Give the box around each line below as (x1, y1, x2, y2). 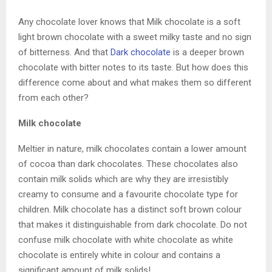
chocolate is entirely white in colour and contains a (18, 249, 220, 260)
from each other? (18, 92, 89, 103)
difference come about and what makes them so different (18, 76, 251, 88)
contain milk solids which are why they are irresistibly (18, 173, 228, 185)
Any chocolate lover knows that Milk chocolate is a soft (18, 16, 240, 27)
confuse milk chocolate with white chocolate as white (18, 234, 233, 245)
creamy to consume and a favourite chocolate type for (18, 188, 238, 200)
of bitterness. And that (18, 46, 110, 58)
